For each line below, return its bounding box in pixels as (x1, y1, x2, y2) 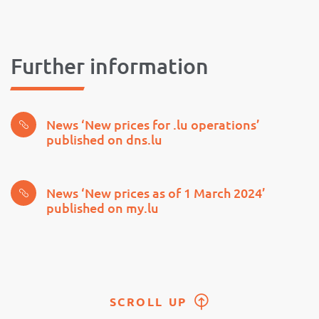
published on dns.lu (46, 130, 162, 147)
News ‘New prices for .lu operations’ (46, 115, 260, 132)
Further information (11, 51, 209, 79)
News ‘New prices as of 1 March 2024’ (46, 184, 266, 201)
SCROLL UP (109, 293, 187, 309)
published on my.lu (46, 199, 159, 216)
